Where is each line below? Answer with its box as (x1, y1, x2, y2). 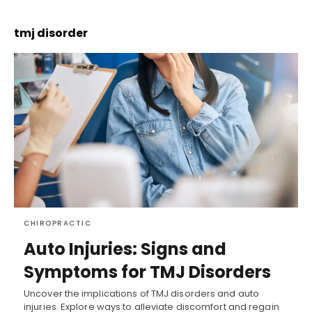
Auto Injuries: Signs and (24, 237, 226, 260)
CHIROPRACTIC (24, 217, 91, 228)
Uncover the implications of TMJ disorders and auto (24, 286, 260, 300)
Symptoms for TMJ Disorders (24, 260, 271, 283)
